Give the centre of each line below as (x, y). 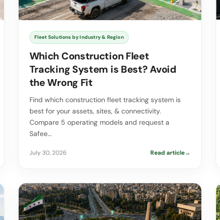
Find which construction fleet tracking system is (105, 100)
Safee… (40, 134)
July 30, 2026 (48, 153)
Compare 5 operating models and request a (99, 123)
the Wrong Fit (61, 83)
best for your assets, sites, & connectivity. (95, 111)
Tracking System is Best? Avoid (103, 69)
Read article (168, 153)
